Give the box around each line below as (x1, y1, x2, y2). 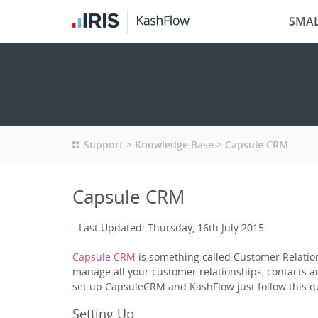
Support (84, 138, 124, 151)
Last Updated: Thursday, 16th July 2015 (79, 221, 264, 234)
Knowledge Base (135, 138, 214, 151)
